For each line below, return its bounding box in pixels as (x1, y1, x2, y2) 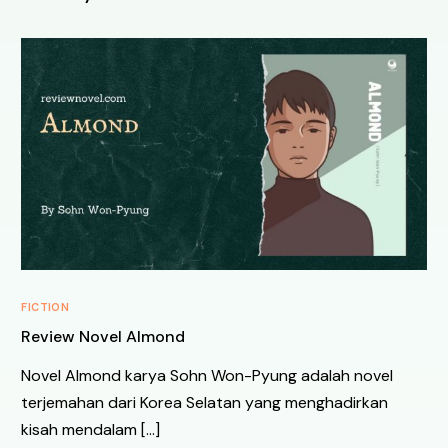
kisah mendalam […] (21, 418, 161, 440)
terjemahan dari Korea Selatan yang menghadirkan (21, 391, 389, 413)
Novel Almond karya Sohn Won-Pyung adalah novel (21, 364, 394, 386)
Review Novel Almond (21, 325, 186, 347)
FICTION (21, 299, 70, 314)
